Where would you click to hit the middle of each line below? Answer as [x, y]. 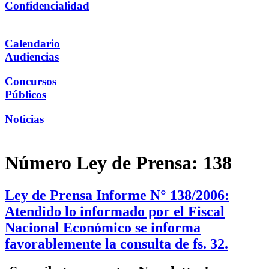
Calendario [32, 44]
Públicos [26, 94]
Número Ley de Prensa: [104, 163]
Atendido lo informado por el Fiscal [115, 211]
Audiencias [32, 57]
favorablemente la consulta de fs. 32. [116, 243]
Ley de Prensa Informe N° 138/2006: [117, 195]
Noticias [24, 119]
